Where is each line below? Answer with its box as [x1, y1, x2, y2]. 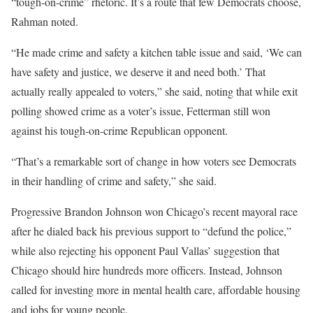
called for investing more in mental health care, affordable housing [11, 282, 300, 298]
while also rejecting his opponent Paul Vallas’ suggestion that [11, 243, 279, 259]
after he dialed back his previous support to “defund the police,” [11, 224, 291, 239]
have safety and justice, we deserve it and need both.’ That [11, 64, 265, 80]
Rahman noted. [11, 14, 78, 29]
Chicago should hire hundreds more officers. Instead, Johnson [11, 263, 282, 278]
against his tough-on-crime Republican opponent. [11, 123, 228, 138]
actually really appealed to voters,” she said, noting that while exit [11, 84, 298, 99]
